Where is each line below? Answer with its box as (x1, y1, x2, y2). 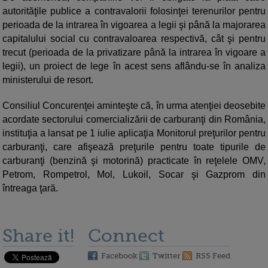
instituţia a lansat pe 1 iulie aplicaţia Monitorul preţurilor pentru (2, 128, 266, 139)
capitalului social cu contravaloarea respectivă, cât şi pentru (2, 33, 266, 44)
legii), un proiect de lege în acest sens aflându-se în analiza (2, 61, 266, 72)
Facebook (101, 251, 138, 261)
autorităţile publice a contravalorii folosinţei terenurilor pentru (2, 6, 266, 17)
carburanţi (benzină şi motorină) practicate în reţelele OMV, (2, 156, 266, 166)
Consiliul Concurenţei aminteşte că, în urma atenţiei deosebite (2, 100, 266, 111)
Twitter (153, 251, 181, 261)
